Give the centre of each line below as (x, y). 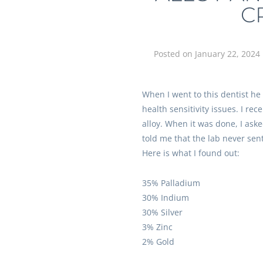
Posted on (174, 54)
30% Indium (165, 198)
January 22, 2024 (227, 54)
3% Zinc (157, 227)
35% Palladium (171, 183)
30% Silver (162, 212)
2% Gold (158, 242)
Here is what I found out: (190, 153)
